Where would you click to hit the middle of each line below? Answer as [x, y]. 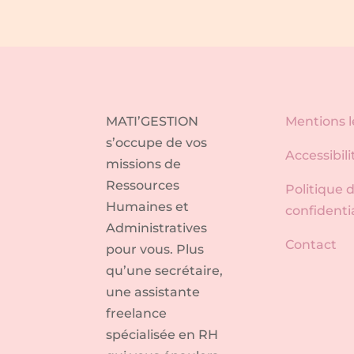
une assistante [153, 292]
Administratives [157, 228]
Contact [311, 244]
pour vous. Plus [155, 249]
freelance [137, 313]
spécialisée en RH [162, 334]
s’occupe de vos [157, 142]
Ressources [143, 185]
